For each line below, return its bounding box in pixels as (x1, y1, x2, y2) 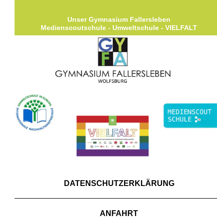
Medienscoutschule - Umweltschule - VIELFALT (41, 24, 198, 32)
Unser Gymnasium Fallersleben (67, 15, 171, 24)
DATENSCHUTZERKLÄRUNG (63, 179, 174, 188)
